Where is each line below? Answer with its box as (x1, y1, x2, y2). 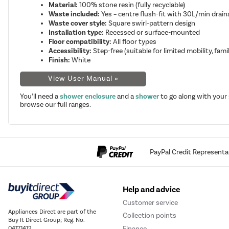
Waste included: (49, 10, 100, 19)
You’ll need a (20, 92, 60, 101)
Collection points (123, 211, 176, 220)
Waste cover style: (49, 19, 107, 28)
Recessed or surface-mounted (104, 28, 200, 37)
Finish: (49, 56, 71, 65)
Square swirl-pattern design (107, 19, 196, 28)
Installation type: (49, 28, 104, 37)
